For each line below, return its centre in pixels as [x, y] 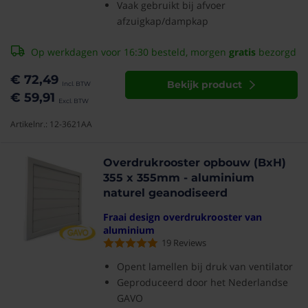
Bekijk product [205, 85]
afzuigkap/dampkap [163, 21]
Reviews [190, 243]
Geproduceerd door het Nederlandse [203, 282]
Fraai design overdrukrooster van [183, 217]
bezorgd [276, 52]
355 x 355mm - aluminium [179, 178]
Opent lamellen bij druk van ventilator [205, 266]
